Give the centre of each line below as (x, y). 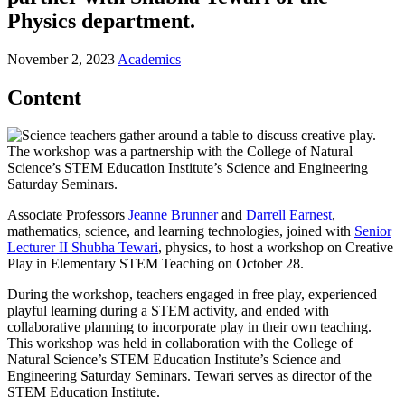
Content (44, 97)
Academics (149, 59)
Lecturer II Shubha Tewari (83, 248)
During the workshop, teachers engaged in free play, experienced (192, 295)
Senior (373, 231)
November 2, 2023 (61, 59)
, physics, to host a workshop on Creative (276, 248)
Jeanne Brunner (173, 215)
